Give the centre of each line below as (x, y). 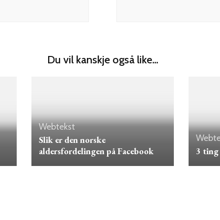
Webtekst (57, 126)
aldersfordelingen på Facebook (96, 151)
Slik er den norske (72, 139)
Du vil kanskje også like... (103, 60)
